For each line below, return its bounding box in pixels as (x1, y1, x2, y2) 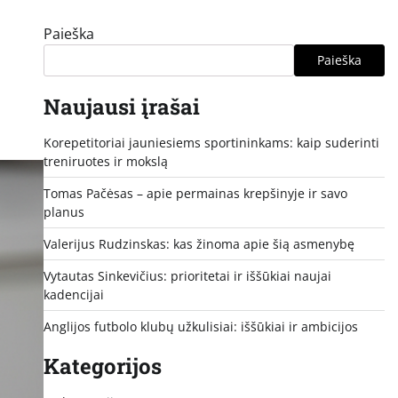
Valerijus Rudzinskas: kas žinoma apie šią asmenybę (43, 235, 354, 252)
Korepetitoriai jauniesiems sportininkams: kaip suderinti (43, 133, 379, 151)
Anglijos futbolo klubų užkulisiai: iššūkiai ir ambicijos (43, 317, 358, 335)
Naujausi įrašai (43, 92, 200, 121)
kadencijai (43, 285, 104, 303)
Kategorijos (43, 351, 162, 380)
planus (43, 203, 84, 220)
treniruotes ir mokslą (43, 152, 168, 170)
